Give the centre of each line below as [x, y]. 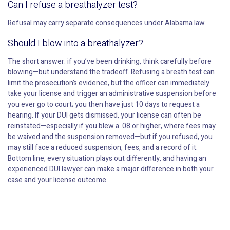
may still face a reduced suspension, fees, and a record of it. [103, 148]
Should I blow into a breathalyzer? [75, 44]
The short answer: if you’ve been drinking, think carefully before [110, 62]
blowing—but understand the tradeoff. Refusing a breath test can [111, 72]
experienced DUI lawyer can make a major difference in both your [111, 169]
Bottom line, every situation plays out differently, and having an [107, 159]
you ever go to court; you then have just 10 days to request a [104, 105]
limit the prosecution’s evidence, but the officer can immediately [109, 83]
